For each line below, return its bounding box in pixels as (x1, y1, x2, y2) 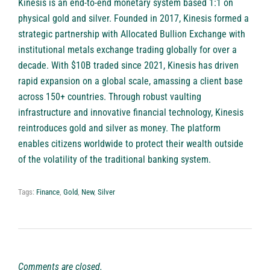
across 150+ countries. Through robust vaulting (18, 91, 201, 103)
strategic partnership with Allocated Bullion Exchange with (18, 28, 245, 40)
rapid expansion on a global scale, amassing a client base (18, 75, 243, 87)
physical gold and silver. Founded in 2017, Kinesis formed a (18, 13, 249, 25)
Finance (36, 187, 60, 197)
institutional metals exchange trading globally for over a (18, 44, 237, 56)
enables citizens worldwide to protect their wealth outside (18, 138, 243, 150)
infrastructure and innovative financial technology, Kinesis (18, 107, 243, 119)
